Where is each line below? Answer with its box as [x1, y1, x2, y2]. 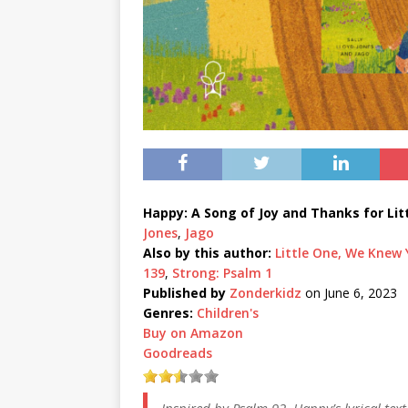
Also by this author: [143, 243, 271, 261]
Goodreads [143, 343, 212, 362]
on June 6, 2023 [301, 283, 397, 301]
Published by [143, 283, 226, 301]
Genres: [143, 303, 193, 321]
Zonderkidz [229, 283, 301, 301]
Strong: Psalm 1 [172, 263, 272, 281]
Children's [197, 303, 259, 321]
